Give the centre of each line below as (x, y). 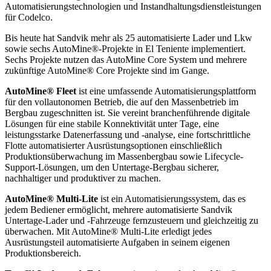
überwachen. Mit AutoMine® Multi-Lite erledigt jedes (108, 232)
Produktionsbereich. (43, 253)
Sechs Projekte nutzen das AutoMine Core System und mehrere (126, 60)
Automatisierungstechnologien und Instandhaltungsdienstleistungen (133, 7)
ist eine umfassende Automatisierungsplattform (166, 91)
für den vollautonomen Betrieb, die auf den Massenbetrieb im (122, 102)
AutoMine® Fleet (41, 91)
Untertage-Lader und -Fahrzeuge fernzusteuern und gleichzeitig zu (132, 221)
